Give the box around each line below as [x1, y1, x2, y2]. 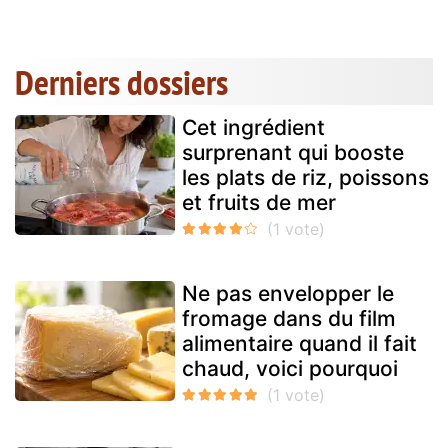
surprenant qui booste [182, 140, 404, 166]
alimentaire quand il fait [182, 331, 417, 357]
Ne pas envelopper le [182, 281, 394, 307]
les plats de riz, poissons [182, 165, 429, 191]
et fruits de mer [182, 190, 336, 216]
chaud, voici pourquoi [182, 356, 398, 382]
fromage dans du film [182, 306, 396, 332]
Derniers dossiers [15, 59, 228, 106]
